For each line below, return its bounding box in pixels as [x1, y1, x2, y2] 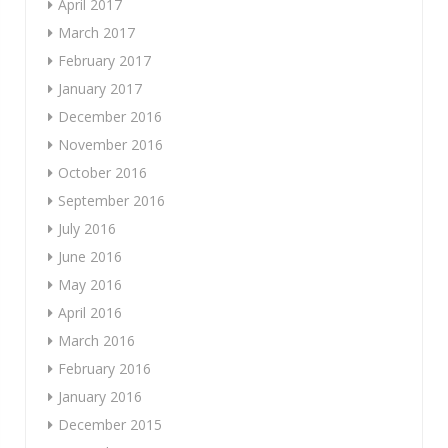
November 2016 [58, 134, 163, 154]
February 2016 [58, 358, 151, 378]
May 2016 [58, 274, 122, 294]
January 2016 [58, 386, 142, 406]
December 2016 [58, 106, 162, 126]
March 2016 [58, 330, 135, 350]
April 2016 [58, 302, 122, 322]
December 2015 [58, 414, 162, 434]
